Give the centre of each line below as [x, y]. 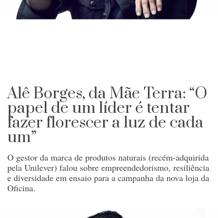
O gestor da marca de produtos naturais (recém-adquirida [108, 157]
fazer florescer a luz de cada [105, 123]
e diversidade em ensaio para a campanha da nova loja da [108, 177]
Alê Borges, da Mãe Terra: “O [107, 93]
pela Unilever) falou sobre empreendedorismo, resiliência [108, 167]
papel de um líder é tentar [99, 108]
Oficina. [21, 188]
